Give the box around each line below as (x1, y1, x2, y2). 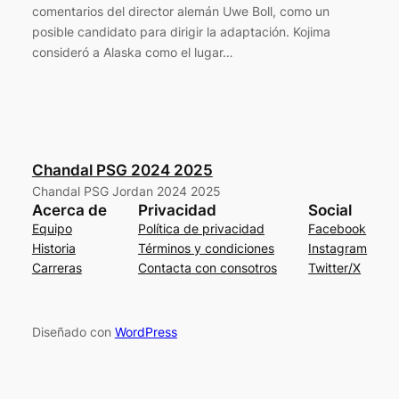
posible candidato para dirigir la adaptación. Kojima (31, 24, 330, 40)
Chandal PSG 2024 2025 (31, 160, 213, 179)
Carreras (31, 259, 82, 275)
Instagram (308, 240, 368, 256)
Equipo (31, 220, 72, 236)
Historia (31, 240, 76, 256)
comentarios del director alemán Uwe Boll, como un (31, 4, 330, 20)
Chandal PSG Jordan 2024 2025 (31, 183, 221, 199)
